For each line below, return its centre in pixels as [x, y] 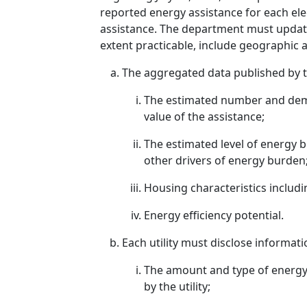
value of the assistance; [204, 116]
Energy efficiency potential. [214, 215]
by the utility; [177, 286]
